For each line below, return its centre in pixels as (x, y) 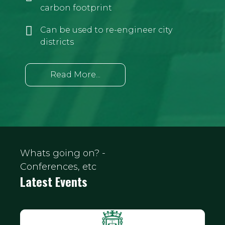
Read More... (75, 74)
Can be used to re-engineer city (106, 30)
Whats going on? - (63, 153)
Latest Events (54, 181)
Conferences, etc (58, 166)
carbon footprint (76, 8)
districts (57, 42)
